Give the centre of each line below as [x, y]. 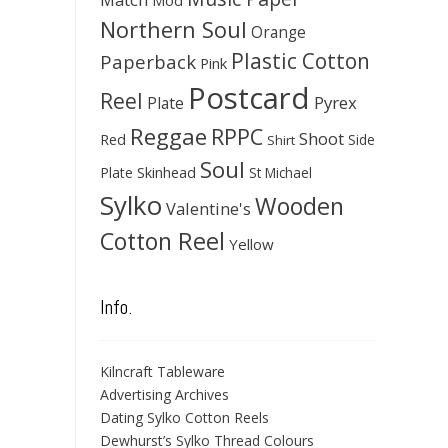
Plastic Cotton [300, 61]
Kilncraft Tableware [162, 371]
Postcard [249, 98]
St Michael [280, 172]
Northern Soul [173, 29]
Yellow [251, 244]
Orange [278, 32]
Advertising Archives [164, 394]
